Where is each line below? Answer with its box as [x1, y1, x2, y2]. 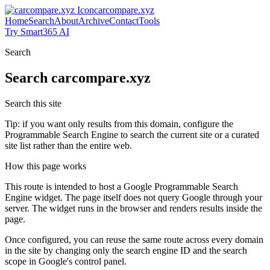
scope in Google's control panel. [5, 256, 127, 266]
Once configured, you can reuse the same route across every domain [5, 234, 263, 245]
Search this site [5, 98, 61, 108]
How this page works [5, 160, 86, 171]
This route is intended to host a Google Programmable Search [5, 181, 238, 192]
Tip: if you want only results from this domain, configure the [5, 118, 233, 129]
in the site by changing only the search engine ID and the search [5, 245, 247, 256]
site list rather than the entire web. [5, 140, 132, 151]
